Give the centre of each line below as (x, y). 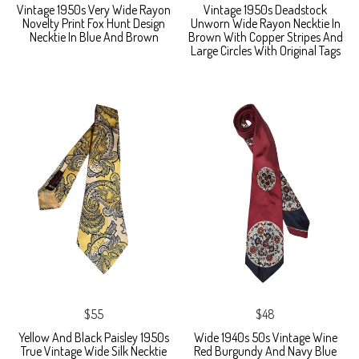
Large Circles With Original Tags (265, 50)
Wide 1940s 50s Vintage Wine (265, 337)
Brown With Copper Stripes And (265, 36)
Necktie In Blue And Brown (94, 36)
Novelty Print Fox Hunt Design (94, 23)
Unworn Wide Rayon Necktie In (265, 23)
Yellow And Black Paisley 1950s (94, 337)
